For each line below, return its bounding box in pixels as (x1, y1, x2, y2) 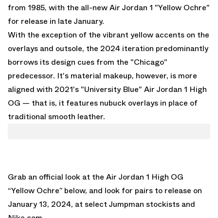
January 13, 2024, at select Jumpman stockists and (8, 198, 195, 210)
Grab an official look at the (8, 171, 106, 182)
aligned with (8, 83, 54, 95)
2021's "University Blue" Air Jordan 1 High (54, 83, 207, 95)
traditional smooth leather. (8, 110, 105, 122)
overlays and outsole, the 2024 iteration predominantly (8, 42, 208, 54)
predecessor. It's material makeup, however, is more (8, 70, 197, 81)
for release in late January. (8, 15, 104, 27)
